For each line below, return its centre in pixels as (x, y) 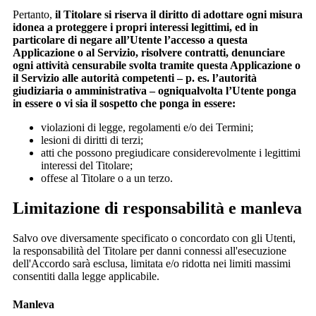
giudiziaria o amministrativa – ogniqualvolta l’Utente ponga (154, 91)
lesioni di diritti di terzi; (92, 140)
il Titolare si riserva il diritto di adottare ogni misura (179, 15)
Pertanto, (34, 15)
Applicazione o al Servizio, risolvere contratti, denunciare (149, 53)
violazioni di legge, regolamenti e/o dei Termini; (147, 128)
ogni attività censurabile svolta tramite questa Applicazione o (157, 66)
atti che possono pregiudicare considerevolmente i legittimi (171, 153)
